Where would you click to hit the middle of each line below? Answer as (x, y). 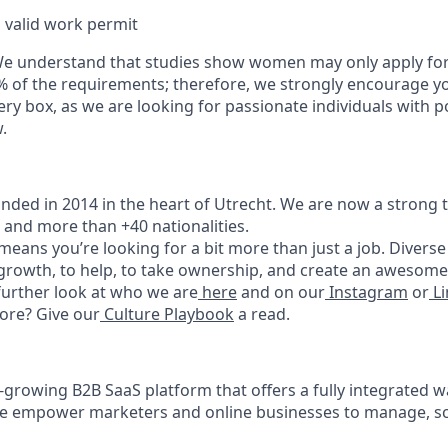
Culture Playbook (167, 313)
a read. (262, 313)
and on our (281, 291)
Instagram (366, 291)
